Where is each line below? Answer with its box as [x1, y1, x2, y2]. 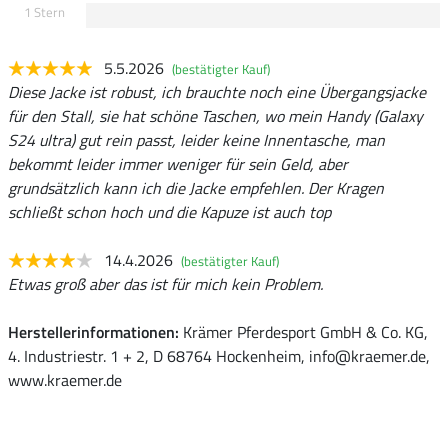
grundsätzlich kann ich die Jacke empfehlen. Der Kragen [8, 176, 384, 201]
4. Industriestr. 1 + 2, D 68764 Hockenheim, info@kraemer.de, [8, 344, 430, 369]
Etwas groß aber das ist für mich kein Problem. [8, 272, 323, 297]
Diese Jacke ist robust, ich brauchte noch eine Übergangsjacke [8, 80, 426, 105]
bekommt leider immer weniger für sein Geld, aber [8, 152, 348, 177]
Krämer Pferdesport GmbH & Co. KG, [179, 320, 428, 345]
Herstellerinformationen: [8, 320, 179, 345]
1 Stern [23, 2, 65, 23]
